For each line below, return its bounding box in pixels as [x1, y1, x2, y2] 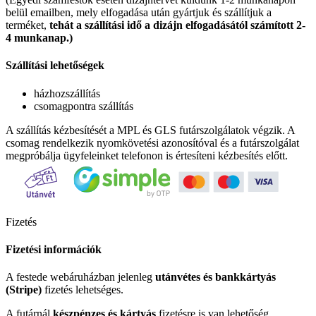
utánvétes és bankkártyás [155, 271, 276, 284]
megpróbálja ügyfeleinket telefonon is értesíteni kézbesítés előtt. [6, 149, 288, 162]
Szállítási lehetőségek [6, 59, 104, 72]
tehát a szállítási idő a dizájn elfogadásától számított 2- [49, 19, 305, 32]
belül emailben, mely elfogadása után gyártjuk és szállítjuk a [6, 6, 272, 19]
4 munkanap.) [6, 32, 73, 44]
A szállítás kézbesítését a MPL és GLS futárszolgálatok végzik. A [6, 123, 295, 136]
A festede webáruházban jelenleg [6, 271, 155, 284]
